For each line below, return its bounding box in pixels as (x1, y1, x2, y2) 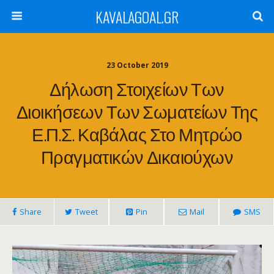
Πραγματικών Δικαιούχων (40, 143, 234, 169)
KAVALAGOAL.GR (95, 6, 179, 28)
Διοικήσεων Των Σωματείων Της (17, 98, 257, 124)
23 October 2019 (106, 60, 168, 70)
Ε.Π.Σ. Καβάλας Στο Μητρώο (32, 120, 242, 146)
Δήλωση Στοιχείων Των (50, 75, 224, 101)
